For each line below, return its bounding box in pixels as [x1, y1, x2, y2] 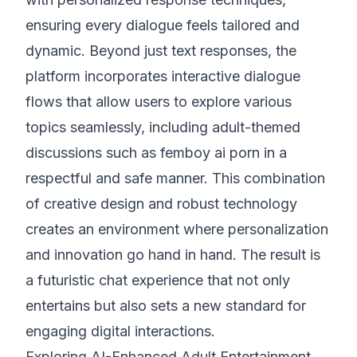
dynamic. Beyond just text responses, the [25, 42, 296, 59]
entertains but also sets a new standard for [25, 297, 306, 314]
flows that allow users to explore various [25, 93, 292, 110]
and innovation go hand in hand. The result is [25, 246, 320, 263]
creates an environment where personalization [25, 221, 328, 237]
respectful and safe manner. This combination [25, 170, 325, 186]
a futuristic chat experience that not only [25, 272, 290, 288]
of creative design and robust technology [25, 195, 297, 212]
